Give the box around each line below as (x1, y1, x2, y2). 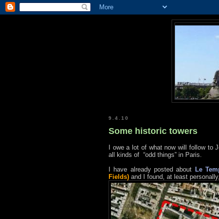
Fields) (109, 173, 129, 181)
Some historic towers (109, 126, 197, 136)
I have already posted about (109, 166, 195, 174)
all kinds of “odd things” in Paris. (109, 151, 202, 159)
